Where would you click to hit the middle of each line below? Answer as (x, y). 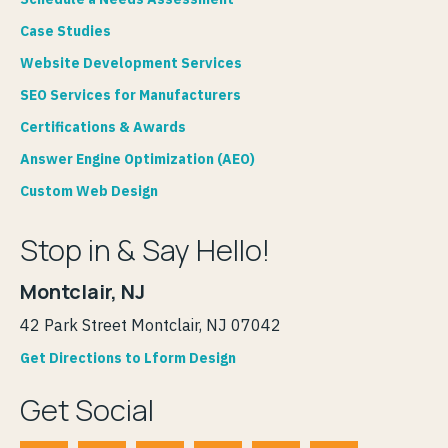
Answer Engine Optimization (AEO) (137, 159)
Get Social (87, 410)
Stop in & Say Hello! (145, 250)
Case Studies (65, 31)
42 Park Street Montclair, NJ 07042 (150, 325)
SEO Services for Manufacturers (130, 95)
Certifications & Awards (103, 127)
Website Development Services (131, 63)
